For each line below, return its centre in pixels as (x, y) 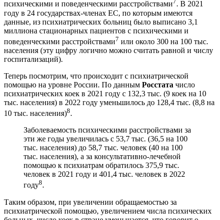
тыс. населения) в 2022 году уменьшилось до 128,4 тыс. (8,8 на (109, 103)
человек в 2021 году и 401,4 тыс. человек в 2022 (104, 174)
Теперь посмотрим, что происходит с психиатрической (96, 76)
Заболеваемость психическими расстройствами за (107, 130)
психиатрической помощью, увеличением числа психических (108, 211)
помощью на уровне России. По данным (73, 85)
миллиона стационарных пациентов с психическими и (96, 30)
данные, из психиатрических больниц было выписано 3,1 (101, 22)
